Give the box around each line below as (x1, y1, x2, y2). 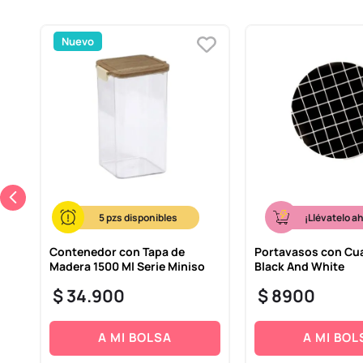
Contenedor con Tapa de (49, 243, 185, 259)
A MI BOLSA (97, 329, 172, 347)
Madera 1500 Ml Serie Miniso (49, 258, 205, 274)
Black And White (254, 258, 344, 274)
